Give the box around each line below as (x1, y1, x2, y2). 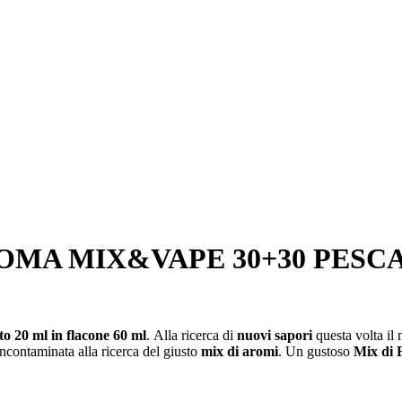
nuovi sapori (237, 328, 312, 344)
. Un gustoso (278, 344, 354, 360)
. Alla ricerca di (146, 328, 237, 344)
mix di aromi (201, 344, 278, 360)
